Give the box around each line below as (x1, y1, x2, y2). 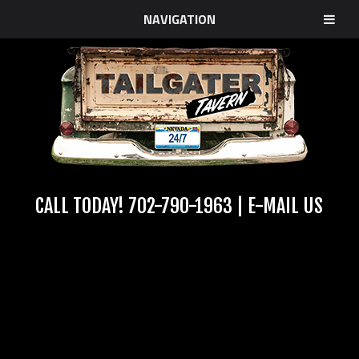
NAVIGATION (143, 10, 216, 29)
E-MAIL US (248, 194, 324, 218)
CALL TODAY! (35, 194, 129, 218)
